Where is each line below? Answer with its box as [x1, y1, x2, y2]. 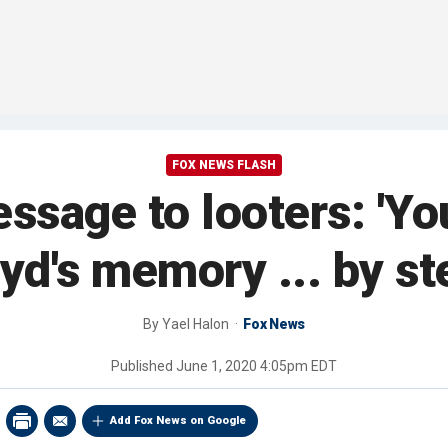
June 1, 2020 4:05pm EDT [176, 358, 337, 375]
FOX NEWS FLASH [172, 158, 276, 173]
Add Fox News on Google [110, 414, 246, 428]
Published [111, 358, 176, 375]
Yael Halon [162, 316, 232, 333]
